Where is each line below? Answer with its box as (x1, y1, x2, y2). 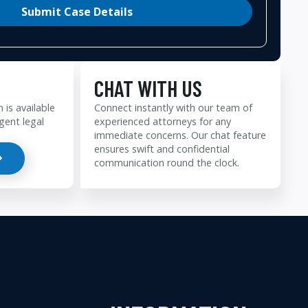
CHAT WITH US (94, 74, 202, 101)
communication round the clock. (94, 155, 239, 169)
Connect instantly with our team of (94, 100, 252, 114)
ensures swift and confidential (94, 142, 230, 155)
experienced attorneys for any (94, 114, 231, 128)
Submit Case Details (21, 3, 133, 19)
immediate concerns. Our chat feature (94, 128, 266, 142)
